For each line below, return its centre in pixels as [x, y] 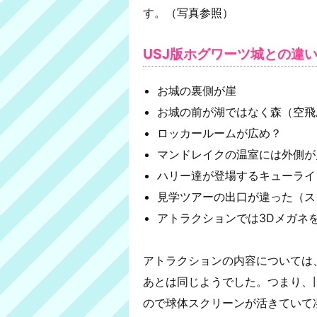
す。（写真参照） [188, 12]
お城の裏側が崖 [197, 90]
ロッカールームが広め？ [219, 133]
